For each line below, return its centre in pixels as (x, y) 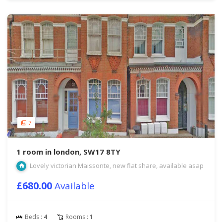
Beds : (33, 217)
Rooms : (77, 217)
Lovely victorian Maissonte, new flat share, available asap (116, 166)
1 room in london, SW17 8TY (68, 152)
